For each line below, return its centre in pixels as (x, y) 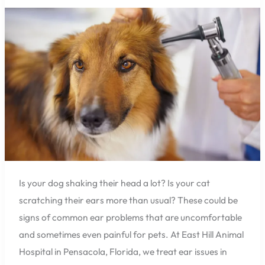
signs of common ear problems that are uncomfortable (130, 217)
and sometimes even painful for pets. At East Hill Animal (131, 234)
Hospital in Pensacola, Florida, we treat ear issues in (123, 251)
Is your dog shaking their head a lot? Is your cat (114, 182)
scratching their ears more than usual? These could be (128, 200)
